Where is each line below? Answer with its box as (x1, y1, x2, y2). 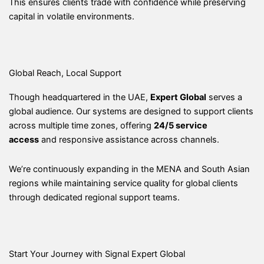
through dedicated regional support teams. (9, 192, 180, 203)
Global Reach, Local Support (9, 68, 121, 79)
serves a (206, 92, 242, 103)
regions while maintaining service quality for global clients (9, 177, 238, 189)
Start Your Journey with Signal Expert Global (9, 249, 185, 260)
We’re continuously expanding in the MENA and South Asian (9, 163, 250, 174)
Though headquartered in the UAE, (9, 92, 150, 103)
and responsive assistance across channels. (39, 134, 219, 146)
